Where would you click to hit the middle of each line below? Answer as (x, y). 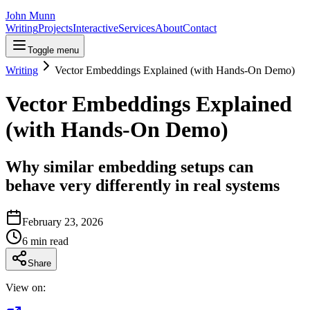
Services (137, 28)
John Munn (30, 16)
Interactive (95, 28)
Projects (55, 28)
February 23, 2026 (63, 221)
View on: (26, 287)
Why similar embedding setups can (129, 166)
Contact (200, 28)
